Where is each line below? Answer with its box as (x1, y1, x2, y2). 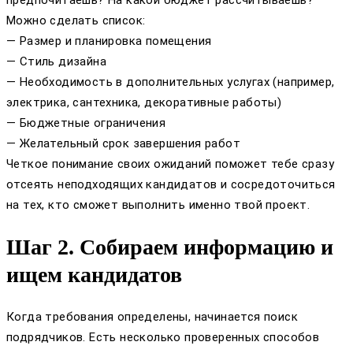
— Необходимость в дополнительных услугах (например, (6, 74, 335, 89)
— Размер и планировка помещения (6, 33, 212, 48)
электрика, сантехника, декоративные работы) (6, 95, 282, 110)
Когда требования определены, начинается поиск (6, 310, 298, 325)
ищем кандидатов (6, 262, 182, 288)
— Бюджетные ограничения (6, 115, 166, 130)
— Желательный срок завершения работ (6, 136, 240, 150)
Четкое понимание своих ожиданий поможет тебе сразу (6, 156, 334, 171)
